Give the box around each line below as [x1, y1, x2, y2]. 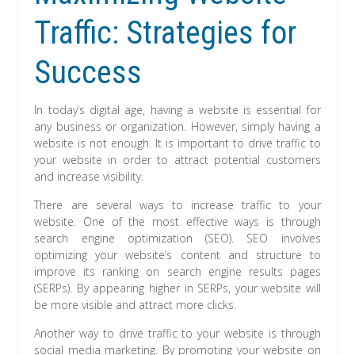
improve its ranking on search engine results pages [34, 263, 321, 279]
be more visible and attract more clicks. [34, 296, 237, 312]
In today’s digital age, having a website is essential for [34, 101, 321, 117]
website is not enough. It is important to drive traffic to [34, 135, 321, 151]
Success [34, 53, 143, 91]
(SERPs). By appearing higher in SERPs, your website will [34, 280, 321, 296]
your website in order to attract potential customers [34, 151, 321, 167]
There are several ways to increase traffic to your [34, 197, 321, 212]
